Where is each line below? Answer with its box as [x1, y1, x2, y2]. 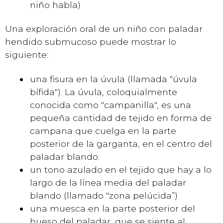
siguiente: [5, 49, 48, 60]
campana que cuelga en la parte [30, 125, 176, 136]
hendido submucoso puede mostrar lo [5, 36, 176, 47]
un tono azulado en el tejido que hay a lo [30, 164, 212, 175]
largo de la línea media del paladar [30, 177, 186, 188]
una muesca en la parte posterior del [30, 203, 195, 214]
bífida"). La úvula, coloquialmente [30, 86, 177, 97]
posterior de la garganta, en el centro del [30, 138, 212, 149]
